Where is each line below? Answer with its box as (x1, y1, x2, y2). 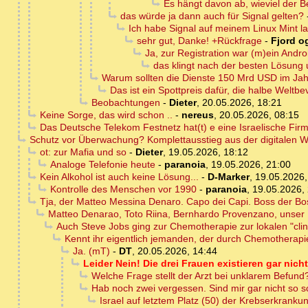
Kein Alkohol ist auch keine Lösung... (39, 171, 199, 183)
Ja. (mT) (72, 245, 110, 257)
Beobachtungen (91, 97, 160, 109)
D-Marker (207, 171, 250, 183)
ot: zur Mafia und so (39, 146, 126, 158)
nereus (181, 109, 214, 121)
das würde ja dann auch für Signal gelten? (120, 10, 304, 22)
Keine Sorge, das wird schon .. (39, 109, 173, 121)
